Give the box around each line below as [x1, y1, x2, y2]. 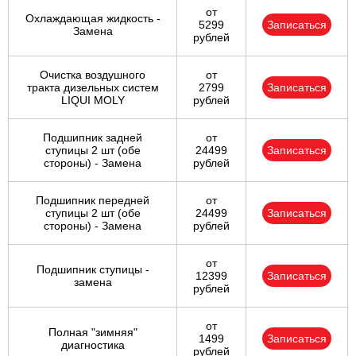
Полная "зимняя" [48, 326, 137, 339]
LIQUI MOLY [60, 94, 125, 107]
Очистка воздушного [40, 68, 145, 82]
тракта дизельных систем [26, 81, 159, 95]
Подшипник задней [43, 131, 142, 145]
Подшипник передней [36, 194, 149, 207]
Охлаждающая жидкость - [25, 12, 161, 25]
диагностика [60, 339, 125, 352]
